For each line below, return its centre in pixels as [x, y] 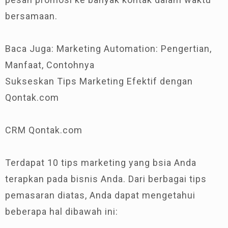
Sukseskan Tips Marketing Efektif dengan [99, 81]
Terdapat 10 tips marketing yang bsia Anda [101, 162]
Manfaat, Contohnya [50, 65]
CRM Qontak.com [44, 130]
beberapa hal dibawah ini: [62, 211]
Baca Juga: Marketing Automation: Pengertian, [108, 48]
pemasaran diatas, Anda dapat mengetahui [100, 195]
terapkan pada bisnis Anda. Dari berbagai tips [106, 179]
